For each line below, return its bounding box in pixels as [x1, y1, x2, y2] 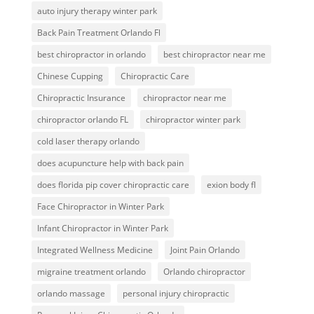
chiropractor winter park [145, 114, 240, 126]
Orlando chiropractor [163, 266, 245, 278]
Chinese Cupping [36, 70, 103, 83]
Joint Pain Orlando [170, 244, 240, 257]
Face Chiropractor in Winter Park [36, 200, 164, 213]
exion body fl [206, 179, 256, 191]
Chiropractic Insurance [36, 92, 125, 104]
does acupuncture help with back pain [36, 157, 184, 170]
